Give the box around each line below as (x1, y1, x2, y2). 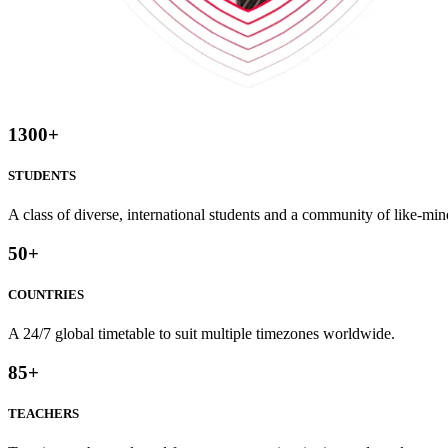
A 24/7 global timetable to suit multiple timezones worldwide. (8, 324, 395, 342)
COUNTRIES (8, 286, 84, 302)
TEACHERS (8, 405, 79, 421)
